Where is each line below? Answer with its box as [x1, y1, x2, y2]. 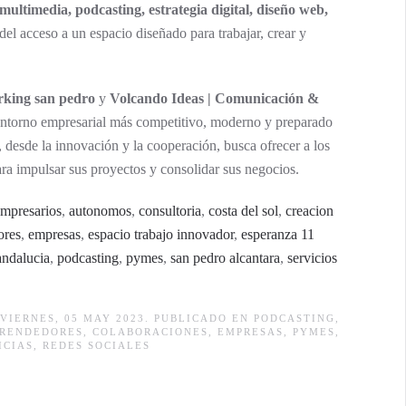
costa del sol [208, 203, 278, 218]
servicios [287, 250, 337, 266]
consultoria [139, 203, 201, 218]
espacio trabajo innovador [88, 227, 234, 242]
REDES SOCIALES [43, 340, 150, 351]
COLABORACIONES [92, 326, 208, 337]
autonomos [69, 203, 131, 218]
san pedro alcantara [170, 250, 280, 266]
